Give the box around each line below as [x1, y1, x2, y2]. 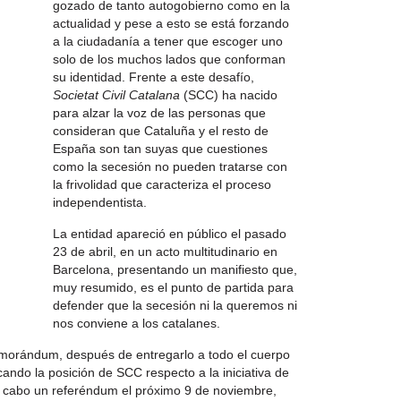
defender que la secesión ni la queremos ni [53, 298, 297, 312]
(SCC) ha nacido [180, 88, 277, 102]
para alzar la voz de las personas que [53, 106, 266, 120]
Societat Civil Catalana [53, 88, 180, 102]
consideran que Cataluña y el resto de [53, 124, 269, 138]
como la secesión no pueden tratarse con [53, 159, 287, 174]
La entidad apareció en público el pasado [53, 226, 286, 241]
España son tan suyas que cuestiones [53, 141, 268, 156]
